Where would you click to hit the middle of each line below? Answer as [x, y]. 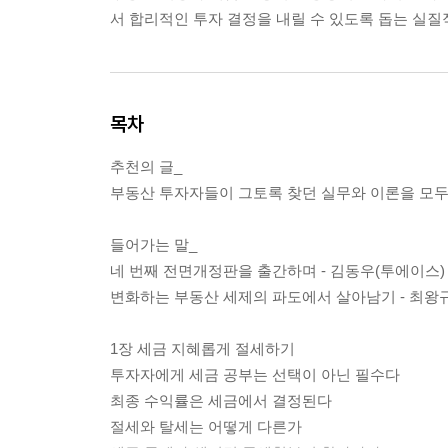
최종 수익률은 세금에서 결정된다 [221, 400]
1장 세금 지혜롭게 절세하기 [202, 348]
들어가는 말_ [153, 244]
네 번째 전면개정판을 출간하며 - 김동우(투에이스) [277, 270]
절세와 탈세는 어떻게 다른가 [206, 426]
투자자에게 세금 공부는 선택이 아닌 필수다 [255, 374]
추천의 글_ [146, 166]
